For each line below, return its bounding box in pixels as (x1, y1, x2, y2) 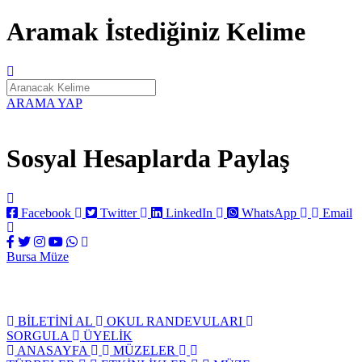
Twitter (100, 205, 137, 220)
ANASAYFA (17, 343, 90, 357)
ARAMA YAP (6, 95, 82, 110)
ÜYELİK (83, 328, 133, 343)
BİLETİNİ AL (18, 314, 92, 328)
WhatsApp (242, 205, 297, 220)
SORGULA (6, 328, 69, 343)
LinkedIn (166, 205, 213, 220)
